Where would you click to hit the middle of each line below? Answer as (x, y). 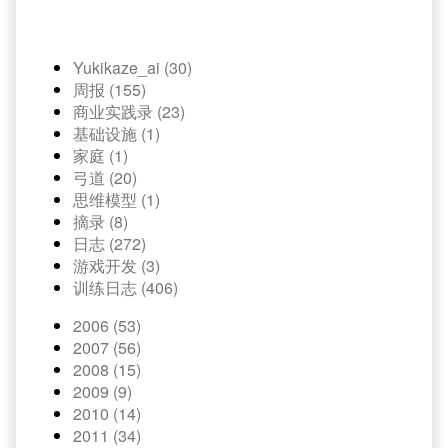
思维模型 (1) (116, 199)
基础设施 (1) (116, 133)
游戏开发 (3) (116, 265)
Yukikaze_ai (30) (132, 67)
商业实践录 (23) (129, 111)
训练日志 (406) (125, 287)
